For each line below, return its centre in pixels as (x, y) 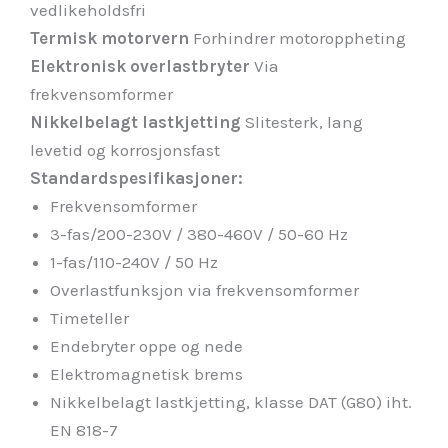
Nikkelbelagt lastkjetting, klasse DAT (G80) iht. (231, 401)
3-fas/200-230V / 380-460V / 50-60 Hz (199, 233)
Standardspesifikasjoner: (136, 177)
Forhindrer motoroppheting (297, 37)
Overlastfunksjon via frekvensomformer (204, 289)
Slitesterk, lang (304, 121)
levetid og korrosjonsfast (125, 149)
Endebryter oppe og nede (146, 345)
